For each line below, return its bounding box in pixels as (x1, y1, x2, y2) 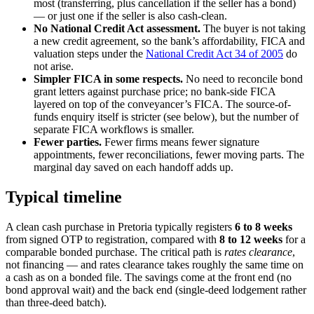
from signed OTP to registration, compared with (6, 233, 219, 245)
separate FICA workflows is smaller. (34, 123, 194, 136)
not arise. (34, 60, 74, 73)
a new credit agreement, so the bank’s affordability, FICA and (34, 35, 305, 48)
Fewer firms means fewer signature (102, 136, 259, 149)
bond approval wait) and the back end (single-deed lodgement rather (6, 283, 306, 296)
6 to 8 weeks (235, 220, 292, 233)
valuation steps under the (34, 48, 143, 60)
